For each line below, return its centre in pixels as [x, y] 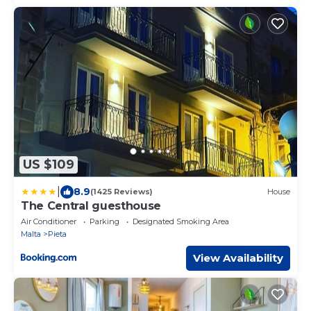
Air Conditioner [49, 221]
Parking [104, 221]
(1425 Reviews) [121, 192]
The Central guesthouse [91, 205]
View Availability [238, 258]
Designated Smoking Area [181, 221]
